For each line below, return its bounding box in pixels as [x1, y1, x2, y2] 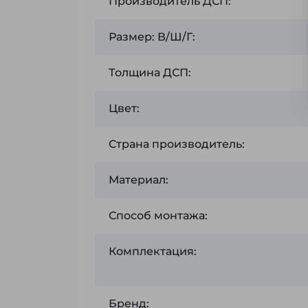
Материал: [109, 173, 168, 187]
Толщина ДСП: [109, 66, 191, 80]
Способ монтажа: [109, 209, 208, 223]
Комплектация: [109, 245, 197, 258]
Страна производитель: [109, 137, 245, 151]
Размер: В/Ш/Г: [109, 30, 195, 44]
